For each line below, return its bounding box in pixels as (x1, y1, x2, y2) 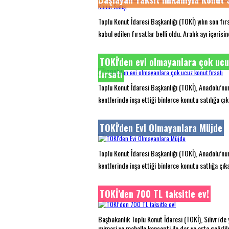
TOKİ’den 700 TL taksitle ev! (100, 187, 209, 200)
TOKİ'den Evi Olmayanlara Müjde (100, 121, 222, 134)
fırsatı (98, 67, 123, 81)
